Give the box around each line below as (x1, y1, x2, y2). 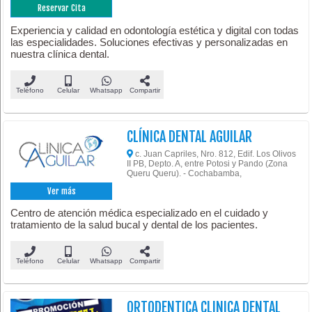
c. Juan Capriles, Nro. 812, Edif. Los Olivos (133, 148, 297, 159)
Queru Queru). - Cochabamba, (127, 168, 242, 178)
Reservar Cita (37, 2, 86, 13)
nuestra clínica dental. (10, 47, 110, 60)
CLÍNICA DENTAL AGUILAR (127, 127, 253, 146)
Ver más (47, 186, 76, 197)
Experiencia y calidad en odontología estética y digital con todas (10, 24, 299, 36)
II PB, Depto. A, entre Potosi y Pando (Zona (127, 158, 288, 169)
